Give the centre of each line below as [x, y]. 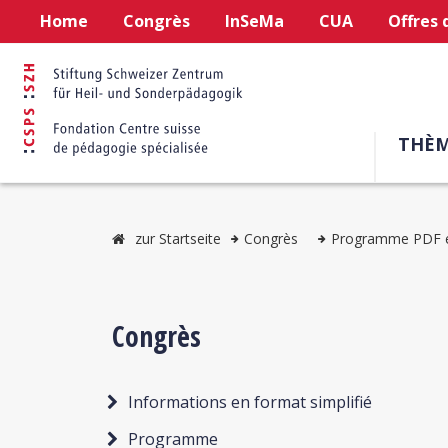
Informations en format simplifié [250, 402]
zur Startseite [178, 238]
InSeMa [255, 21]
